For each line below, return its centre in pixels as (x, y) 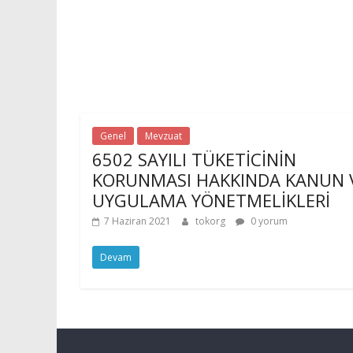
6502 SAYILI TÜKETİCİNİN (194, 159)
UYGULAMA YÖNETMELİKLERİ (211, 200)
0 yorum (268, 221)
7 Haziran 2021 (137, 221)
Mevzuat (163, 136)
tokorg (212, 221)
